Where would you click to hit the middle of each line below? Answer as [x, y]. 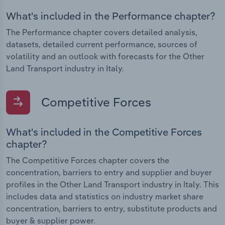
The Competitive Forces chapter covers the [88, 160]
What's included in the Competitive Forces [104, 132]
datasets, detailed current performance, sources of [102, 44]
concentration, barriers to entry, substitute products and [111, 209]
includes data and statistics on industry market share [105, 197]
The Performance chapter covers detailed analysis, [102, 32]
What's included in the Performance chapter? [111, 16]
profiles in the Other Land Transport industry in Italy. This [113, 185]
